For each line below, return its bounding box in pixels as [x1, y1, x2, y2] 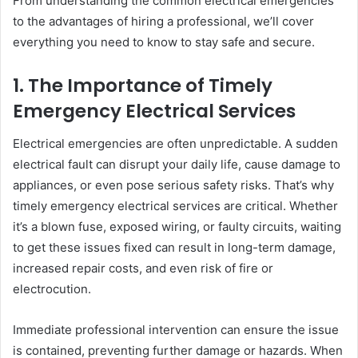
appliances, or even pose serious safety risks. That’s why [13, 177, 334, 193]
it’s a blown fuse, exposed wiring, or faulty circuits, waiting [13, 218, 341, 234]
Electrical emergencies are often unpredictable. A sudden [13, 135, 338, 151]
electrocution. [13, 280, 91, 296]
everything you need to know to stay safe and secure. [13, 34, 315, 50]
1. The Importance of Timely [13, 73, 272, 99]
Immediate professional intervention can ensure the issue [13, 321, 339, 337]
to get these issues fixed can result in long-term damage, [13, 239, 336, 255]
